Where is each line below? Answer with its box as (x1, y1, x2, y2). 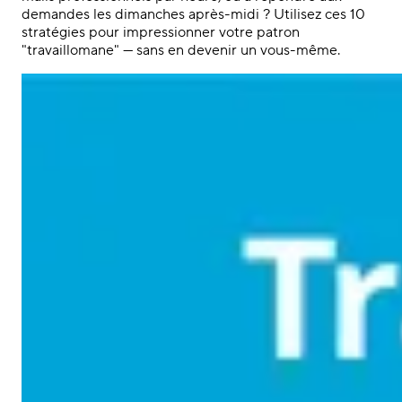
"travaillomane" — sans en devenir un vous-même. (22, 41, 344, 59)
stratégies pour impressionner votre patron (22, 23, 300, 41)
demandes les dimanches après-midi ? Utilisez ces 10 (22, 5, 365, 23)
